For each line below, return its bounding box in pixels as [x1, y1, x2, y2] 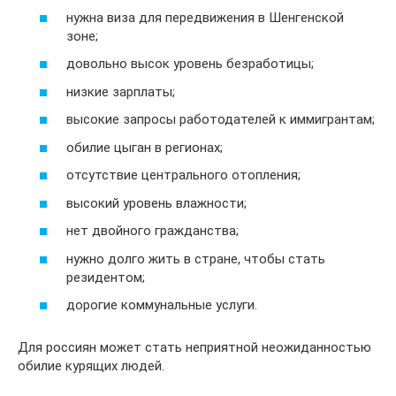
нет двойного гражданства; [66, 223, 239, 239]
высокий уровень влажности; [66, 194, 247, 211]
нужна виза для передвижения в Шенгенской [66, 9, 344, 26]
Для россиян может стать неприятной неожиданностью [18, 339, 371, 355]
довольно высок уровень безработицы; [66, 56, 314, 72]
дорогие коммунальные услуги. [66, 297, 257, 313]
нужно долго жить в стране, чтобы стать [66, 250, 325, 267]
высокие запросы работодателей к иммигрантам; [66, 111, 375, 127]
